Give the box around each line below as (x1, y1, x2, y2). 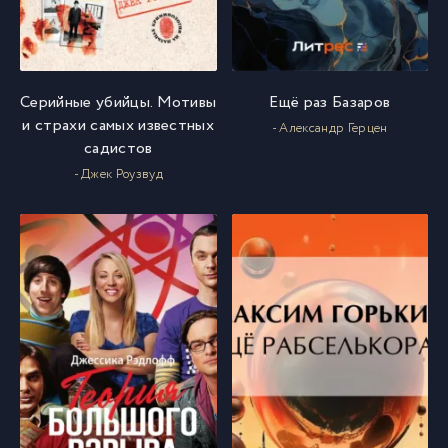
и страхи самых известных (22, 114, 215, 137)
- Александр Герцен (271, 119, 388, 138)
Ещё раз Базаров (269, 91, 391, 114)
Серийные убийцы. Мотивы (20, 91, 217, 114)
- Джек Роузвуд (73, 165, 163, 184)
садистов (83, 137, 153, 160)
